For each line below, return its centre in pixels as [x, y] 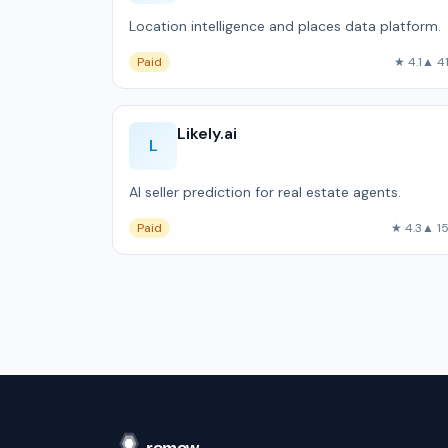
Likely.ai [207, 133]
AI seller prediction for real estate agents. [265, 192]
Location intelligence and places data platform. [285, 26]
